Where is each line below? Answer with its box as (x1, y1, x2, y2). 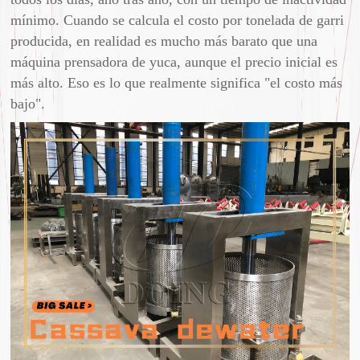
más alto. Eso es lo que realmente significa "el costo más (10, 75, 343, 92)
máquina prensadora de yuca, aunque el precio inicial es (10, 54, 338, 71)
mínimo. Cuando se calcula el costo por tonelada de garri (10, 12, 345, 29)
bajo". (10, 96, 46, 112)
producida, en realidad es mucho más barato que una (10, 33, 318, 50)
